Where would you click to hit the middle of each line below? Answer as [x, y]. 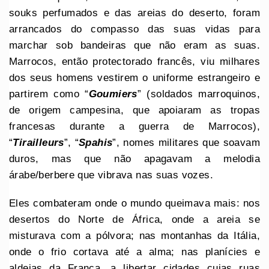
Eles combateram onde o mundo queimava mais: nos [134, 203]
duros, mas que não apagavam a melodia [134, 159]
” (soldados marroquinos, [198, 94]
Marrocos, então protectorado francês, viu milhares [134, 61]
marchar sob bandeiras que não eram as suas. [134, 45]
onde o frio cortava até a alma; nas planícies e [134, 252]
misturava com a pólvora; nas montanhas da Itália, [134, 235]
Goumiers [113, 94]
